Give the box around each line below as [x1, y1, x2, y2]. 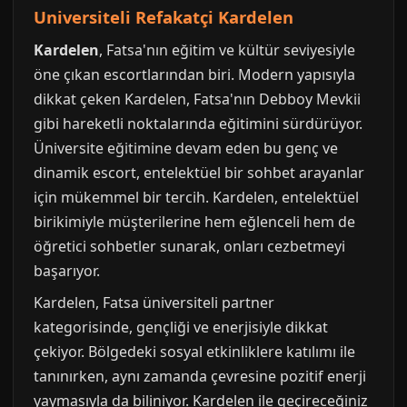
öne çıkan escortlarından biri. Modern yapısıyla [34, 65, 355, 85]
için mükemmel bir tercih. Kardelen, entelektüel [34, 187, 359, 208]
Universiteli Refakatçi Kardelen [34, 5, 293, 29]
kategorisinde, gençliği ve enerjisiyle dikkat [34, 317, 328, 338]
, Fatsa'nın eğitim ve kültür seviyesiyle [99, 40, 355, 61]
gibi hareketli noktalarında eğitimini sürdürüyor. [34, 114, 362, 134]
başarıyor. [34, 261, 100, 282]
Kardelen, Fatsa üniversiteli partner [34, 293, 274, 313]
